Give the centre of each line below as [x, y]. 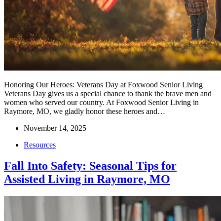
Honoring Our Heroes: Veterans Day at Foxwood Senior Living [103, 85]
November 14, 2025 [55, 128]
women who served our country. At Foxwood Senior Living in [101, 103]
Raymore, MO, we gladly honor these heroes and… [85, 111]
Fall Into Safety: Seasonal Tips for [90, 166]
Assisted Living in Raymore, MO [87, 179]
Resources [40, 145]
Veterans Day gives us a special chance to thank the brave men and [108, 94]
